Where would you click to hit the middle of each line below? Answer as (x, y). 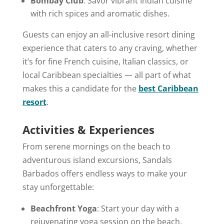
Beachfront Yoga (63, 208)
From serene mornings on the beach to (96, 146)
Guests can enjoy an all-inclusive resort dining (108, 34)
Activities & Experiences (88, 129)
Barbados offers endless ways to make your (104, 173)
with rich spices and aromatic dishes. (100, 13)
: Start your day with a (138, 208)
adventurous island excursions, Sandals (97, 160)
